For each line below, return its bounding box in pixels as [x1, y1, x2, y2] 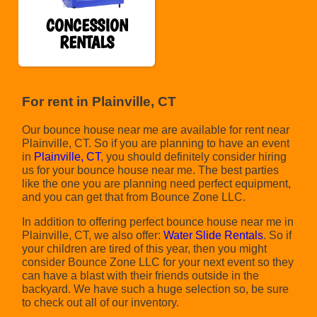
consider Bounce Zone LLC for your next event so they [22, 255, 294, 268]
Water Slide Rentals [163, 229, 264, 241]
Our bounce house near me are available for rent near [22, 123, 290, 136]
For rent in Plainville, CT [22, 94, 177, 110]
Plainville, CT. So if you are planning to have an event [22, 137, 290, 149]
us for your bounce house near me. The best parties [22, 163, 279, 176]
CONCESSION [45, 15, 128, 36]
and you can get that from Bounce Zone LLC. [22, 190, 246, 203]
